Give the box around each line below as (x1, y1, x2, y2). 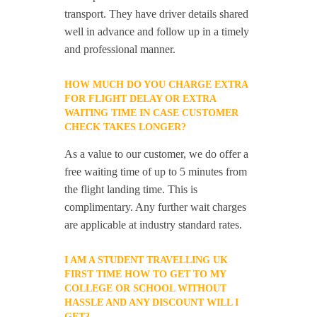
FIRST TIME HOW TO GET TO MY (64, 269, 226, 280)
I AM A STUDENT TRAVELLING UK (64, 255, 229, 266)
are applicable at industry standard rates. (64, 219, 243, 231)
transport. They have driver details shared (64, 8, 249, 21)
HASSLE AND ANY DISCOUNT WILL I (64, 297, 239, 309)
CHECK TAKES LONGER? (64, 122, 187, 133)
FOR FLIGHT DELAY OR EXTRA (64, 93, 217, 105)
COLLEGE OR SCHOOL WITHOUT (64, 283, 227, 294)
